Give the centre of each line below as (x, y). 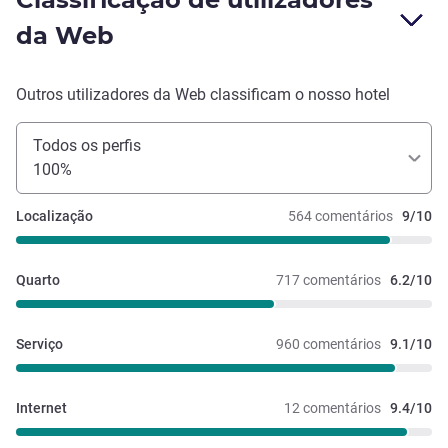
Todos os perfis (87, 146)
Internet (41, 408)
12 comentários (332, 408)
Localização (54, 216)
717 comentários (328, 280)
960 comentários (328, 344)
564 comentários (340, 216)
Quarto (38, 280)
